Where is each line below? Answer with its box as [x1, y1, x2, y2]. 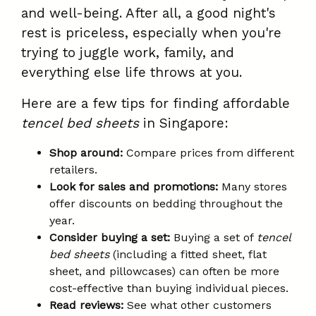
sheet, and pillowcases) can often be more [49, 265, 279, 279]
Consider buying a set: [49, 231, 170, 245]
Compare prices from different [123, 146, 294, 160]
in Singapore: [139, 115, 229, 132]
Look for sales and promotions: [49, 180, 218, 194]
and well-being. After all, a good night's [21, 5, 276, 22]
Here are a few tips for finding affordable [21, 95, 290, 112]
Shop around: [49, 146, 123, 160]
